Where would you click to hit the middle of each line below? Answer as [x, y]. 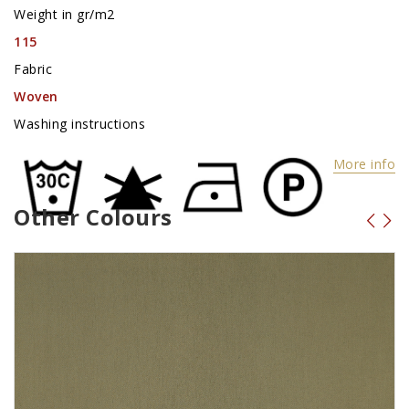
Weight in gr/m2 [64, 15]
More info [364, 163]
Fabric [33, 69]
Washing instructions [79, 124]
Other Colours [93, 218]
